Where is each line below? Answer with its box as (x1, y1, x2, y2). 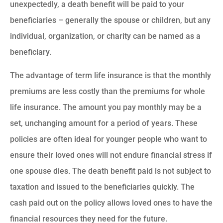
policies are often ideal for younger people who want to (10, 134, 207, 144)
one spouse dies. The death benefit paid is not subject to (10, 166, 211, 176)
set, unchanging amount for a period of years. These (10, 118, 198, 128)
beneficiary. (10, 47, 51, 57)
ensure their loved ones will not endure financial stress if (10, 150, 212, 160)
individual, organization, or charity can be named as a (10, 31, 201, 41)
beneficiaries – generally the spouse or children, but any (10, 15, 211, 25)
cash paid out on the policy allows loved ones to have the (10, 198, 213, 208)
